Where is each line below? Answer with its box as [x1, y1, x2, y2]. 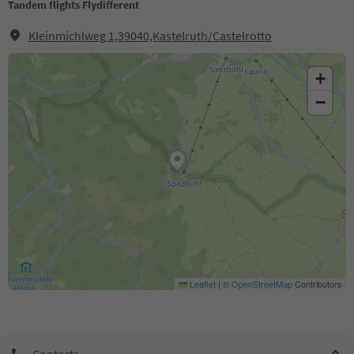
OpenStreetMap [232, 277, 292, 290]
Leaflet [187, 277, 216, 290]
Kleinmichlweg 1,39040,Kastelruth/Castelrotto [28, 28, 272, 43]
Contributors [292, 277, 342, 290]
